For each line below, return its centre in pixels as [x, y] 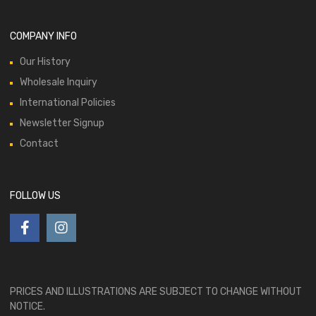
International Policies [68, 103]
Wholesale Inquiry [59, 83]
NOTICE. [28, 307]
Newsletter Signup [62, 123]
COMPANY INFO [43, 37]
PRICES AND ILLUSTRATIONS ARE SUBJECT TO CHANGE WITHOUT [156, 292]
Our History [45, 62]
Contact [39, 144]
